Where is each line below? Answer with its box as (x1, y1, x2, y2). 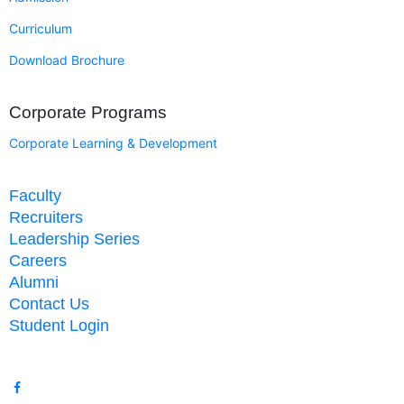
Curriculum (9, 21, 72, 37)
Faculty (9, 187, 61, 206)
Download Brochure (9, 52, 124, 69)
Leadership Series (9, 230, 140, 249)
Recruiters (9, 208, 83, 227)
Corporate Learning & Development (9, 135, 217, 151)
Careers (9, 252, 67, 271)
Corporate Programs (9, 103, 167, 123)
